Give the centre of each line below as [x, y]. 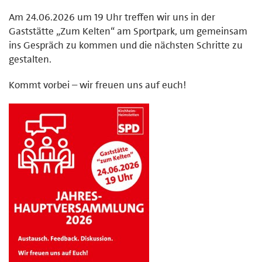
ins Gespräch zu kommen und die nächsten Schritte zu [126, 45]
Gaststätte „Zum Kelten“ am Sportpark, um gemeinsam [128, 31]
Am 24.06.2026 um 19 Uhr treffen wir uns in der [112, 17]
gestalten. [30, 59]
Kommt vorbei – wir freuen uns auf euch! [97, 85]
